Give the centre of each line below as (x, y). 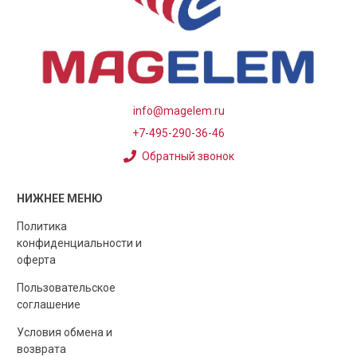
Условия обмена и (65, 332)
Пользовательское (67, 287)
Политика (42, 226)
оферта (37, 259)
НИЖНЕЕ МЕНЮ (60, 198)
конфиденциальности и (80, 243)
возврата (42, 349)
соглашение (49, 304)
